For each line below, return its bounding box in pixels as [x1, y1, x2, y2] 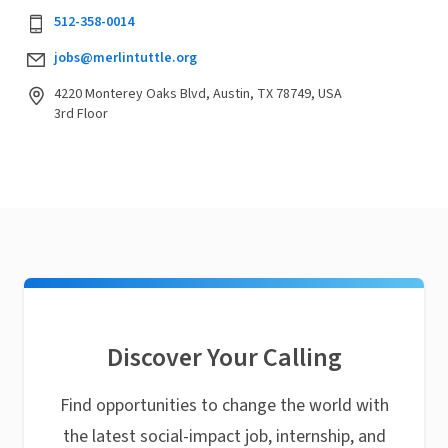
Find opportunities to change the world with [59, 393, 389, 418]
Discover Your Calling [106, 339, 342, 376]
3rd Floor [54, 104, 108, 124]
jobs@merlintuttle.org [54, 48, 197, 68]
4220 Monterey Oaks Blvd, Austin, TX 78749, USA [54, 84, 342, 104]
